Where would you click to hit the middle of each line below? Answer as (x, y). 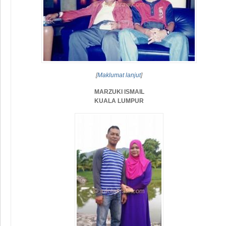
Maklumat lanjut (119, 75)
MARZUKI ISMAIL (119, 92)
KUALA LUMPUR (119, 101)
